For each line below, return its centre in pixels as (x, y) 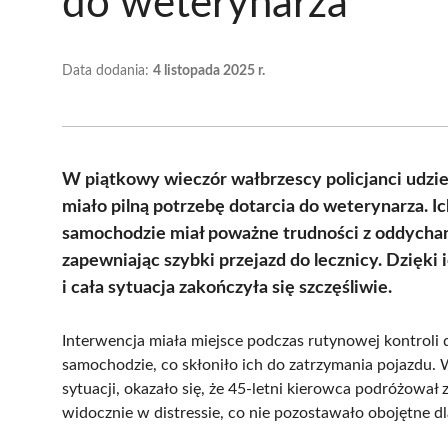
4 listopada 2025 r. (209, 70)
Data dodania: (107, 70)
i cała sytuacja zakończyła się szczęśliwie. (227, 287)
